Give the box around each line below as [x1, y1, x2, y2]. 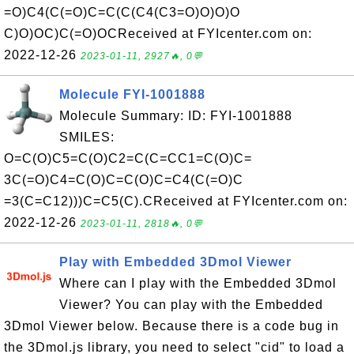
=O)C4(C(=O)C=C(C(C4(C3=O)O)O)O [4, 6, 240, 20]
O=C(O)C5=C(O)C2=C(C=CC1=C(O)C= [4, 152, 252, 166]
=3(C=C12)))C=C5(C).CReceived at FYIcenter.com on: [4, 194, 348, 209]
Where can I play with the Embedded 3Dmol [59, 277, 337, 291]
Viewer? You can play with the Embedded [59, 298, 323, 312]
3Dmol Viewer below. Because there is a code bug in [4, 319, 339, 333]
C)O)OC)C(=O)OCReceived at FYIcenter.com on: [4, 27, 312, 41]
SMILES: [59, 130, 115, 145]
